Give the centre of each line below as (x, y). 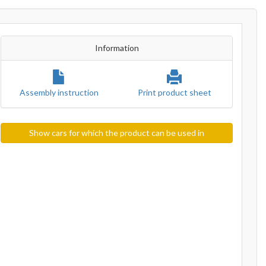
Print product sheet (174, 92)
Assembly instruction (59, 92)
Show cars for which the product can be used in (117, 133)
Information (117, 48)
